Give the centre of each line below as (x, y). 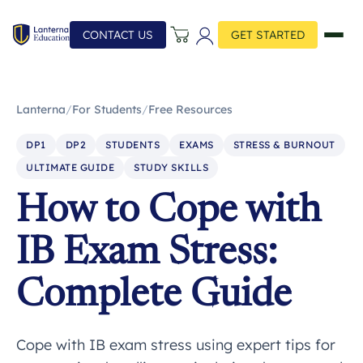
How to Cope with (169, 212)
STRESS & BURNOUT (284, 145)
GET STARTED (268, 35)
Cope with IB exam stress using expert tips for (176, 345)
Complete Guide (154, 297)
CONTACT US (118, 35)
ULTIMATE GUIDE (70, 167)
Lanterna (41, 109)
